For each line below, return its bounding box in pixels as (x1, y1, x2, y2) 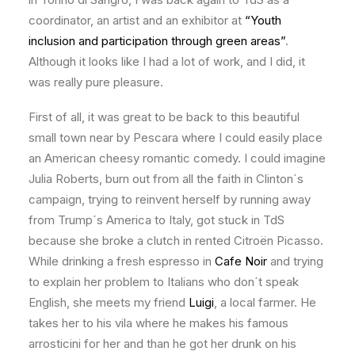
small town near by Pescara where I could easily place (29, 130, 323, 145)
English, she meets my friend (29, 295, 189, 310)
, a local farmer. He (214, 295, 316, 310)
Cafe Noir (215, 254, 267, 269)
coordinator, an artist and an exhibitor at (29, 13, 245, 28)
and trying (267, 254, 323, 269)
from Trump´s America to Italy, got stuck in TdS (29, 212, 284, 227)
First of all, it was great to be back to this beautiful (29, 109, 300, 124)
